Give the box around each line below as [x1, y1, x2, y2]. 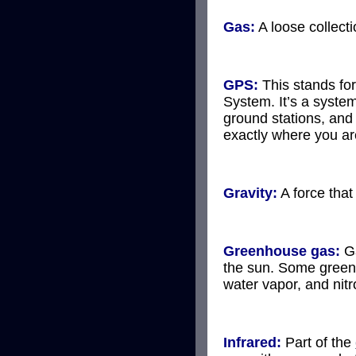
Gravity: [223, 184, 277, 201]
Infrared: [223, 334, 281, 350]
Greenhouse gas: [223, 242, 340, 259]
